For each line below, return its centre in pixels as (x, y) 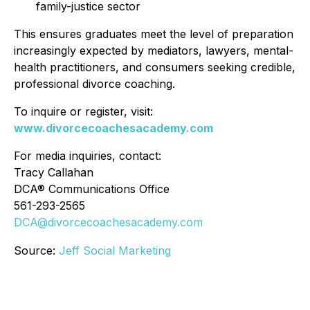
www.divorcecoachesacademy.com (113, 128)
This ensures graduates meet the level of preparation (154, 34)
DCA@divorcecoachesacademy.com (108, 222)
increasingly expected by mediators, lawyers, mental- (154, 50)
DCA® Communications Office (92, 189)
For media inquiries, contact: (88, 155)
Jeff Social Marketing (115, 250)
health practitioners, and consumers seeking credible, (155, 67)
